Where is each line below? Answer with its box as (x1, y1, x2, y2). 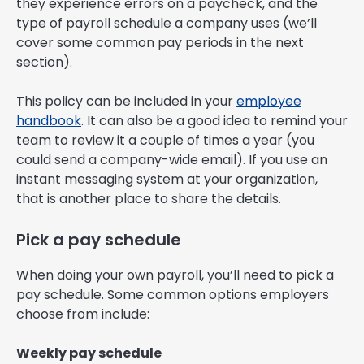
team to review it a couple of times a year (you (16, 131, 314, 150)
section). (16, 53, 72, 72)
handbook (16, 111, 81, 131)
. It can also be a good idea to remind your (81, 111, 348, 131)
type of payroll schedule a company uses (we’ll (16, 14, 317, 33)
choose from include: (16, 305, 149, 324)
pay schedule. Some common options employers (16, 285, 329, 305)
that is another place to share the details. (16, 189, 281, 209)
